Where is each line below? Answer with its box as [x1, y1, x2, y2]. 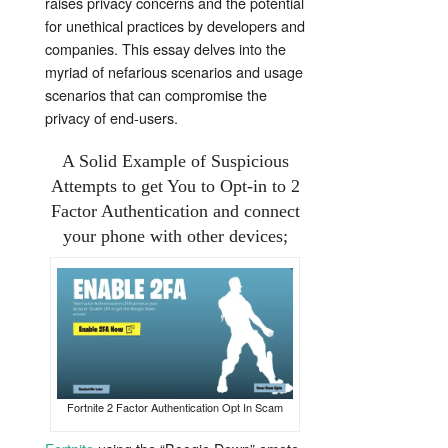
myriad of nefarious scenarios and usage [45, 60, 303, 82]
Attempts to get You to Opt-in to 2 [50, 175, 300, 196]
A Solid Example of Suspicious [61, 150, 289, 171]
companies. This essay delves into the [45, 37, 286, 59]
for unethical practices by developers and [45, 14, 305, 36]
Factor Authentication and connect [50, 200, 300, 221]
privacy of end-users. [45, 106, 178, 128]
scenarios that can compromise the [45, 83, 267, 105]
